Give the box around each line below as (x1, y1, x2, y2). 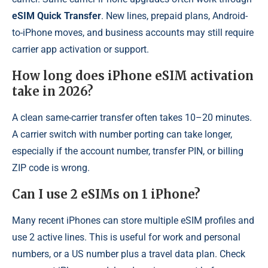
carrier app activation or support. (12, 44, 149, 56)
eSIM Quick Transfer (12, 10, 101, 22)
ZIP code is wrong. (12, 162, 90, 174)
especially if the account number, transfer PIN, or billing (12, 145, 243, 157)
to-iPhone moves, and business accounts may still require (12, 27, 254, 39)
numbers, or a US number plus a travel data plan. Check (12, 248, 245, 260)
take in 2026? (12, 84, 93, 99)
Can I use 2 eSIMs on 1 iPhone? (12, 187, 200, 202)
